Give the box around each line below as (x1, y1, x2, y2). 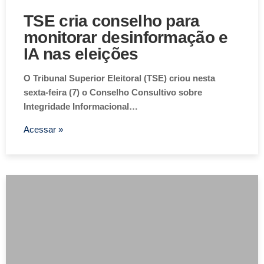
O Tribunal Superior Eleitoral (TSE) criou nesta (24, 73, 215, 84)
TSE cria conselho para (24, 12, 200, 31)
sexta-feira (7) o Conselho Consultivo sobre (24, 87, 202, 98)
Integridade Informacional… (24, 101, 138, 112)
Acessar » (24, 124, 63, 135)
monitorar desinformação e (24, 28, 228, 47)
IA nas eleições (24, 45, 138, 64)
